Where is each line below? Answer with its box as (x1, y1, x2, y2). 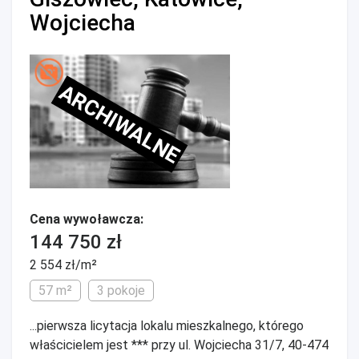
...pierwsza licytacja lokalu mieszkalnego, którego (30, 318, 304, 333)
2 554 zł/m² (30, 257, 97, 272)
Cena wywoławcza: (30, 212, 143, 227)
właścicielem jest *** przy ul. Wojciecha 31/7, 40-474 (30, 337, 329, 353)
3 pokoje (97, 283, 145, 298)
